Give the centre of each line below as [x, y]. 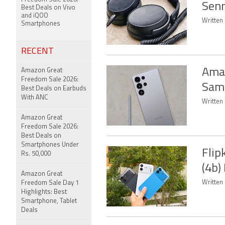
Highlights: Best [44, 192]
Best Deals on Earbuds [54, 89]
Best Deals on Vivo [48, 8]
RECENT [37, 51]
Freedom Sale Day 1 [50, 183]
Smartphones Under [50, 145]
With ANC [35, 98]
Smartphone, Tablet [49, 201]
